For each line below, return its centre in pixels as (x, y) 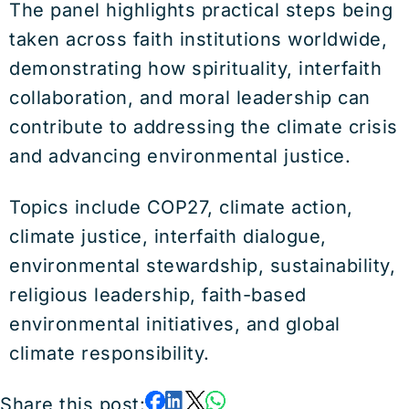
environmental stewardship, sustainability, (202, 266)
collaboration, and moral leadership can (190, 98)
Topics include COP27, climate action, (181, 207)
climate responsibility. (110, 353)
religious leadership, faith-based (158, 295)
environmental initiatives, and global (175, 324)
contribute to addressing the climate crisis (204, 127)
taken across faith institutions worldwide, (198, 39)
